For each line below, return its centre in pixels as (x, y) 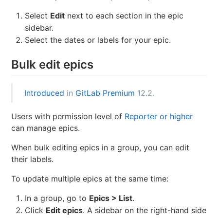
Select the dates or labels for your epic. (98, 40)
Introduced (44, 93)
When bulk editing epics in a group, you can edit (100, 147)
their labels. (32, 159)
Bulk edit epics (52, 64)
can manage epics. (45, 128)
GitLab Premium (105, 93)
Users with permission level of (68, 116)
